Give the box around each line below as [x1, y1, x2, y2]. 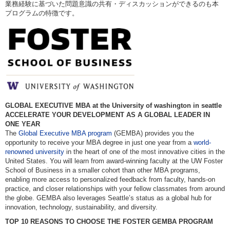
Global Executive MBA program [18, 129, 112, 137]
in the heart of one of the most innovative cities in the [64, 148, 225, 156]
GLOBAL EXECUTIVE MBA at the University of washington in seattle [5, 102, 222, 109]
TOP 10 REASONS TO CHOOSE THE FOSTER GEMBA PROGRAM [5, 218, 213, 225]
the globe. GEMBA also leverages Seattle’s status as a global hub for [5, 194, 212, 202]
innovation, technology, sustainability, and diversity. [5, 203, 158, 211]
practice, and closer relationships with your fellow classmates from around [5, 185, 225, 193]
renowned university [5, 148, 64, 156]
